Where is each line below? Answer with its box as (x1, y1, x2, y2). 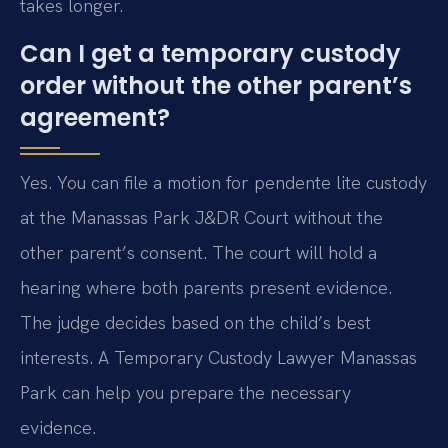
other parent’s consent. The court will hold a (20, 240, 377, 264)
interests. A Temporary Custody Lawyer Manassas (20, 345, 417, 369)
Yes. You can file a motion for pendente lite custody (20, 170, 427, 194)
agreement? (20, 100, 170, 134)
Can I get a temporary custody (20, 36, 401, 70)
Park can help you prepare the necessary (20, 380, 351, 404)
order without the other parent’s (20, 68, 412, 102)
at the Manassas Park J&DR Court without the (20, 205, 383, 229)
